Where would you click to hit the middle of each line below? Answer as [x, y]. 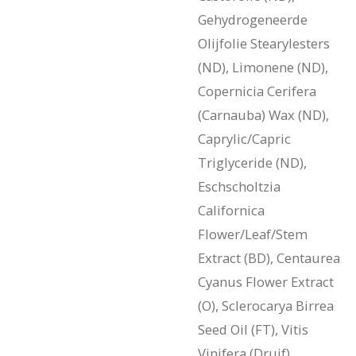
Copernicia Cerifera [257, 91]
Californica [231, 211]
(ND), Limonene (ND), [263, 68]
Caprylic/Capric [244, 139]
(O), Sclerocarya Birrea [266, 306]
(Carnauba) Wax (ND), [263, 115]
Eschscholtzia [239, 187]
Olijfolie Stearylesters [264, 44]
